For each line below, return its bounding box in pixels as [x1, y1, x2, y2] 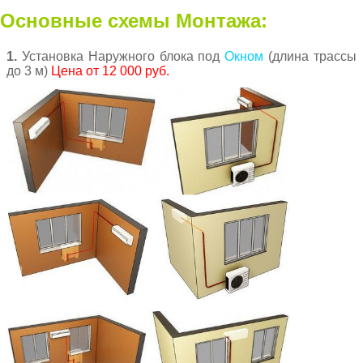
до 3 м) [6, 64, 51, 79]
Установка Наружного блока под [17, 49, 225, 64]
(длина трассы [263, 49, 357, 64]
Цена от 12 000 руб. [51, 64, 169, 79]
